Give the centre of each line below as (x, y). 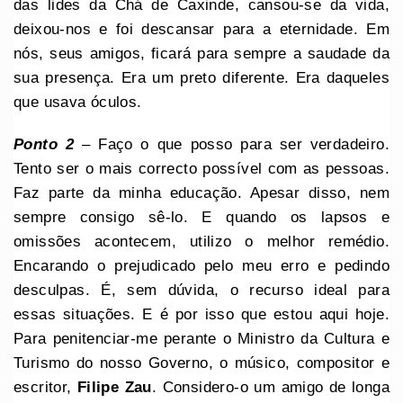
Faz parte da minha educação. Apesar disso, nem (201, 193)
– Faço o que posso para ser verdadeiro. (235, 144)
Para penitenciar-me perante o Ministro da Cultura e (201, 338)
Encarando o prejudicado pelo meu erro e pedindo (201, 265)
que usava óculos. (81, 102)
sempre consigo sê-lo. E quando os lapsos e (201, 217)
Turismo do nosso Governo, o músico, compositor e (201, 363)
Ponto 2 (48, 144)
